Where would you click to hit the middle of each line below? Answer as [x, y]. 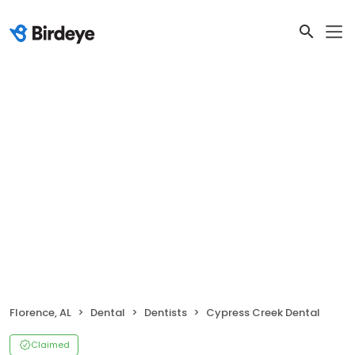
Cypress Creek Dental [263, 313]
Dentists [166, 313]
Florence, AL [40, 313]
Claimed [50, 345]
